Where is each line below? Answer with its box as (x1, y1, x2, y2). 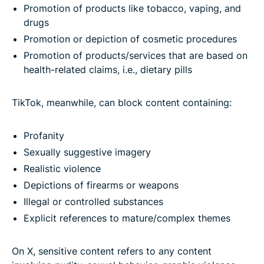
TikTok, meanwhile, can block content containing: (12, 96, 232, 108)
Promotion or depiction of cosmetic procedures (24, 32, 237, 45)
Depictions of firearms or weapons (24, 179, 179, 191)
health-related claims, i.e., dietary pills (24, 63, 192, 75)
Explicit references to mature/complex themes (24, 212, 230, 224)
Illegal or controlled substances (24, 195, 163, 207)
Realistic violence (24, 162, 101, 174)
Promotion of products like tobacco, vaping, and (24, 2, 241, 14)
